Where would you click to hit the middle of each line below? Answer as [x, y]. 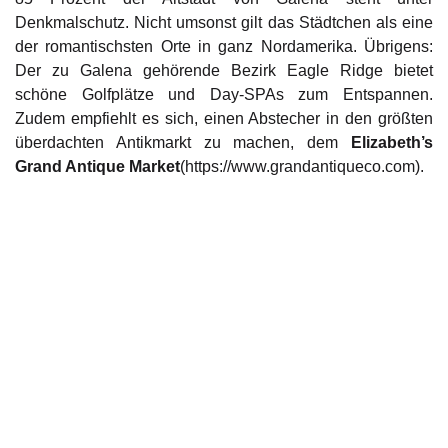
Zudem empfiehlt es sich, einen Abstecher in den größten [224, 119]
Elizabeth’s [392, 143]
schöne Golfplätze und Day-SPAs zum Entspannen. [224, 95]
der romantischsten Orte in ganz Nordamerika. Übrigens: [224, 47]
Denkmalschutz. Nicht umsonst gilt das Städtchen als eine [224, 23]
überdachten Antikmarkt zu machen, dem [183, 143]
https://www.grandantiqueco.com [300, 167]
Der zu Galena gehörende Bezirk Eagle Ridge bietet [224, 71]
